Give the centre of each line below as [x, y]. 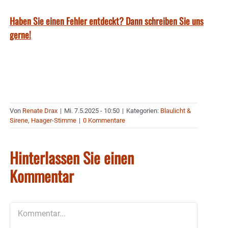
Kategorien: [143, 111]
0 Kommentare [104, 121]
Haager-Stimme [54, 121]
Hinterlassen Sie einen [72, 158]
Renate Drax [40, 111]
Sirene [19, 121]
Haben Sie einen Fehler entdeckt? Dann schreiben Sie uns [107, 21]
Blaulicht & [176, 111]
